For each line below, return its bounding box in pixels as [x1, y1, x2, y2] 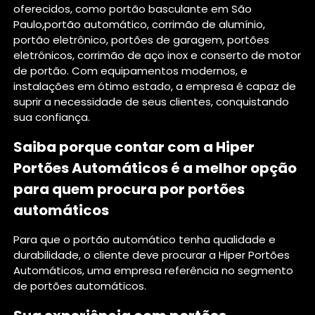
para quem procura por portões [13, 179, 245, 199]
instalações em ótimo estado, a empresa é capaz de [13, 78, 297, 94]
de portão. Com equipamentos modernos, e [13, 63, 248, 78]
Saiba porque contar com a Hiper [13, 136, 255, 157]
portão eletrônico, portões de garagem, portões [13, 32, 270, 47]
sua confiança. [13, 109, 91, 124]
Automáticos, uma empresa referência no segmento [13, 262, 294, 278]
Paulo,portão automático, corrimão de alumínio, [13, 16, 266, 32]
